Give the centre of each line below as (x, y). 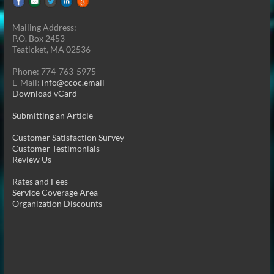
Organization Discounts (57, 203)
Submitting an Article (52, 115)
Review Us (31, 159)
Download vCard (44, 93)
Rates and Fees (40, 181)
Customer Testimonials (56, 148)
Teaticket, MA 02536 (51, 49)
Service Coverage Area (55, 192)
